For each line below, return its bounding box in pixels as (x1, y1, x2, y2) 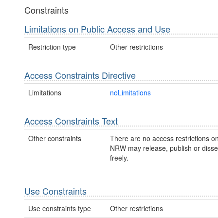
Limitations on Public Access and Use (24, 22, 170, 36)
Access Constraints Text (24, 114, 118, 127)
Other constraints (28, 133, 81, 144)
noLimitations (109, 87, 151, 97)
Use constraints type (28, 203, 91, 214)
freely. (109, 153, 128, 163)
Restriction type (28, 41, 76, 52)
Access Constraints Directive (24, 68, 136, 81)
